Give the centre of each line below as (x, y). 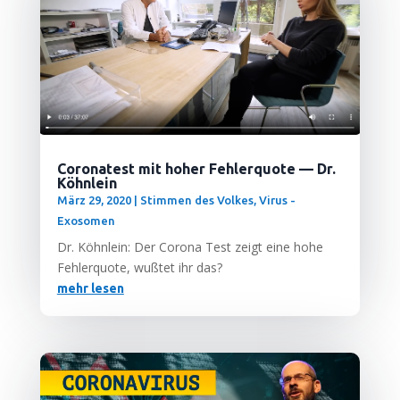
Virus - (277, 200)
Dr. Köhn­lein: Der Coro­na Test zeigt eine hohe (190, 247)
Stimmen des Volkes (196, 200)
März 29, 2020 (94, 200)
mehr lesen (90, 289)
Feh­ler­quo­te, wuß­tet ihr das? (139, 268)
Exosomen (86, 221)
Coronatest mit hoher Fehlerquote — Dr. (196, 169)
